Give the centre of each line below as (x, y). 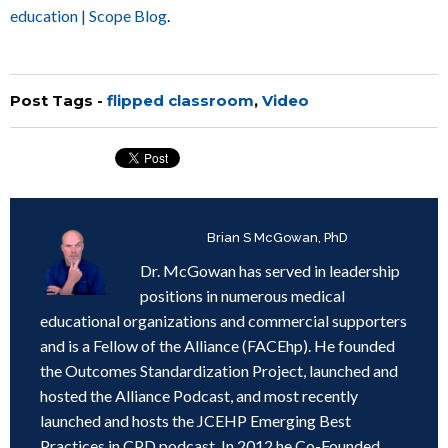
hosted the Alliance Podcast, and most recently (199, 395)
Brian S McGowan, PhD (277, 237)
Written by (173, 237)
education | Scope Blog (88, 15)
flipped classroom (180, 100)
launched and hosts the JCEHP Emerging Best (195, 420)
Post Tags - (58, 100)
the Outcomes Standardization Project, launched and (219, 370)
